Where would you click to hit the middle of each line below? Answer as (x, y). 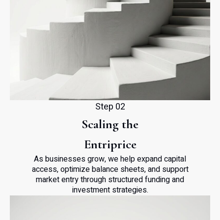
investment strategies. (110, 190)
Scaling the (110, 124)
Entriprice (110, 144)
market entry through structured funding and (110, 180)
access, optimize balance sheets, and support (110, 169)
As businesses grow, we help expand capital (110, 159)
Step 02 (110, 107)
